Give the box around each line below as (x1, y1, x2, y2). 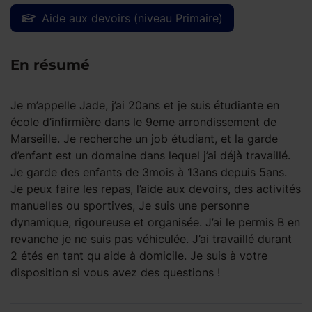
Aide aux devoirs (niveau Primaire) (42, 11, 223, 25)
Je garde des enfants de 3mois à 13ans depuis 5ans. (10, 165, 287, 179)
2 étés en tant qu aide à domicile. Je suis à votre (10, 249, 267, 263)
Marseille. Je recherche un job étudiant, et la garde (10, 132, 278, 146)
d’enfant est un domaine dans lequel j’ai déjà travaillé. (10, 148, 290, 162)
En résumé (10, 56, 90, 73)
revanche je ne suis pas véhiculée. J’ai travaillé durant (10, 232, 292, 246)
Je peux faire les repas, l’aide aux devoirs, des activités (10, 182, 301, 196)
